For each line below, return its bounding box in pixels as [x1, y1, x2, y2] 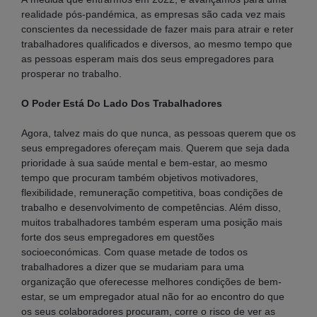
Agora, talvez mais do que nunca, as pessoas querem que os [21, 127, 296, 139]
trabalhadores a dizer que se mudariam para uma [21, 260, 244, 272]
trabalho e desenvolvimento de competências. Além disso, [21, 201, 281, 213]
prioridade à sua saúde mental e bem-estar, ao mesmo [21, 156, 267, 168]
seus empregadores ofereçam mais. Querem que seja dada [21, 142, 289, 154]
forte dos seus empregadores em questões [21, 231, 214, 243]
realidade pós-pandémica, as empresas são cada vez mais [21, 8, 285, 20]
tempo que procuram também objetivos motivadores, [21, 171, 258, 183]
